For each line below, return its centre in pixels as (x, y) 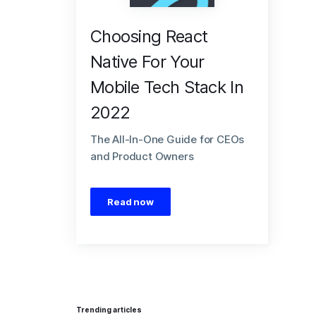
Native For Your (147, 62)
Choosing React (149, 36)
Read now (130, 202)
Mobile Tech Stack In (166, 87)
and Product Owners (142, 156)
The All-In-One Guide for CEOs (167, 139)
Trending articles (109, 310)
